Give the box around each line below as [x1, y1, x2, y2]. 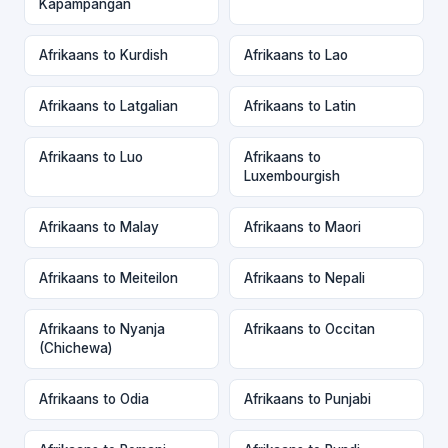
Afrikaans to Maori [244, 218, 361, 235]
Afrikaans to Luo [39, 148, 143, 165]
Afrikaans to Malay [39, 218, 159, 235]
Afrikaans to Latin [244, 97, 356, 114]
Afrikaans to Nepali [244, 269, 365, 286]
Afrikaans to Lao [244, 46, 348, 63]
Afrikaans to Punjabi [244, 390, 371, 407]
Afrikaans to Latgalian [39, 97, 178, 114]
